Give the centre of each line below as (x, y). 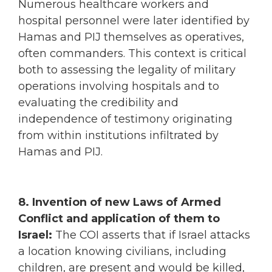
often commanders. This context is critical (132, 54)
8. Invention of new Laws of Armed (120, 202)
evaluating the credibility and (98, 103)
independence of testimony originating (125, 119)
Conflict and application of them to (119, 219)
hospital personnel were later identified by (134, 21)
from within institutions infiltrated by (118, 136)
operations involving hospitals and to (119, 87)
